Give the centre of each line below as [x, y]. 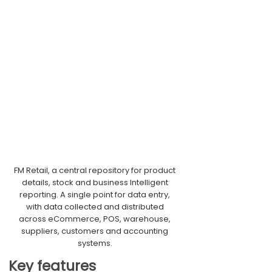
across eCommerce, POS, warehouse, [95, 219]
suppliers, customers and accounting [95, 231]
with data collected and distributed [95, 207]
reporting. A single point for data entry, [95, 195]
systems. [95, 243]
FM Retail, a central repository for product [95, 170]
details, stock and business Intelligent [95, 182]
